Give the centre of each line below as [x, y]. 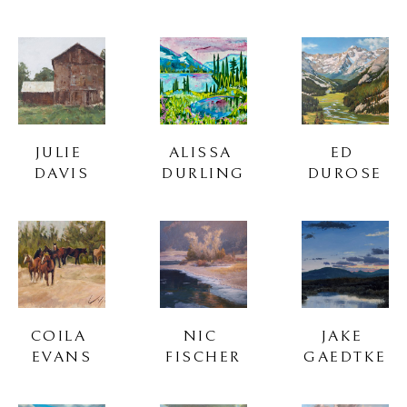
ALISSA [200, 152]
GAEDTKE [345, 357]
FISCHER [203, 357]
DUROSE [345, 173]
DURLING [203, 173]
